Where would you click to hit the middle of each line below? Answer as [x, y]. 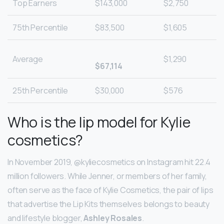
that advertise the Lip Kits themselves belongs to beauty [109, 204]
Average [28, 59]
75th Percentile [40, 28]
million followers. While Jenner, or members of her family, [107, 176]
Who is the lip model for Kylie [99, 122]
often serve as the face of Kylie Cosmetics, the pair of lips [110, 190]
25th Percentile [40, 91]
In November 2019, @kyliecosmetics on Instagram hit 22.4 [109, 162]
